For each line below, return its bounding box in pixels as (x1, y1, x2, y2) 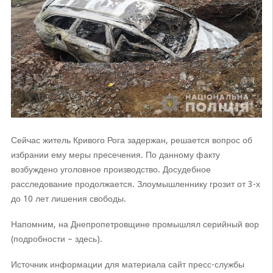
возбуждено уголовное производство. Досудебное (10, 165, 211, 175)
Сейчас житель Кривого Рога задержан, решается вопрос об (10, 135, 252, 146)
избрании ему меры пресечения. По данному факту (10, 150, 220, 160)
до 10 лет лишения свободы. (10, 194, 126, 204)
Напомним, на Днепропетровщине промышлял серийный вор (10, 219, 259, 230)
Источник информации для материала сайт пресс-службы (10, 260, 244, 270)
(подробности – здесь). (10, 234, 102, 244)
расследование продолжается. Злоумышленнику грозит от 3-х (10, 179, 260, 190)
